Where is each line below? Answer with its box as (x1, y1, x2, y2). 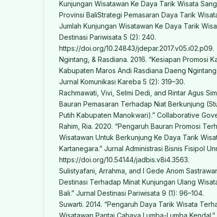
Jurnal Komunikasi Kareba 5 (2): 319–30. (59, 77, 185, 86)
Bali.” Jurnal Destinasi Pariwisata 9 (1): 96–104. (59, 189, 204, 198)
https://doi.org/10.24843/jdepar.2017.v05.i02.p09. (59, 44, 214, 53)
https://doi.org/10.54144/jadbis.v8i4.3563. (59, 155, 189, 164)
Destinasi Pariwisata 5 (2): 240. (59, 33, 156, 42)
